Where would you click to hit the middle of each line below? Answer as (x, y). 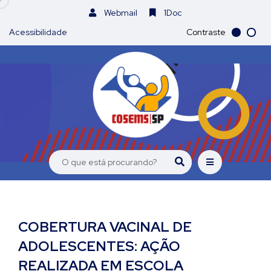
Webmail (120, 13)
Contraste (206, 32)
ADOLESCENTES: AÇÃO (99, 246)
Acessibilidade (38, 32)
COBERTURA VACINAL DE (105, 227)
